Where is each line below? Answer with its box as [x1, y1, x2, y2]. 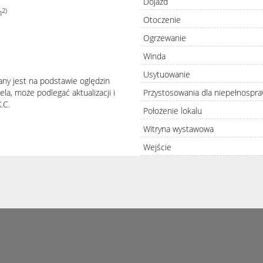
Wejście [143, 141, 171, 153]
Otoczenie [143, 14, 181, 25]
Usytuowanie [143, 68, 190, 80]
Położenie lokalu [143, 104, 202, 116]
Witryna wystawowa [143, 123, 214, 134]
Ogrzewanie [143, 32, 186, 43]
